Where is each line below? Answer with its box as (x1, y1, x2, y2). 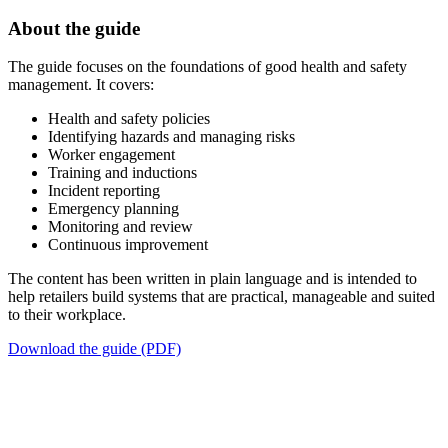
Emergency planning (48, 200, 179, 218)
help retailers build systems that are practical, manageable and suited (8, 288, 435, 306)
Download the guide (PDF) (8, 340, 181, 358)
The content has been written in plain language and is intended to (8, 270, 417, 288)
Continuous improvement (48, 236, 208, 254)
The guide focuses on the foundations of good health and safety (8, 58, 407, 76)
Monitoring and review (48, 218, 193, 236)
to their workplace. (8, 306, 126, 324)
